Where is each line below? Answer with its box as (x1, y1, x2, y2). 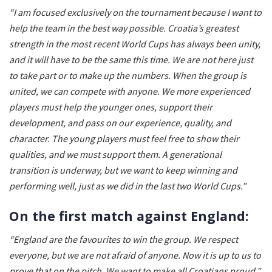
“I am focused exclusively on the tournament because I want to (9, 5, 262, 18)
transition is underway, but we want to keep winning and (9, 163, 237, 176)
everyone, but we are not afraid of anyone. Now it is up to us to (9, 249, 261, 262)
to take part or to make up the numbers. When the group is (9, 69, 246, 81)
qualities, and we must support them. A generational (9, 148, 222, 160)
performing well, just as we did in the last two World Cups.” (9, 179, 246, 192)
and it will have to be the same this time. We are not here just (9, 53, 253, 66)
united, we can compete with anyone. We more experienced (9, 84, 250, 97)
